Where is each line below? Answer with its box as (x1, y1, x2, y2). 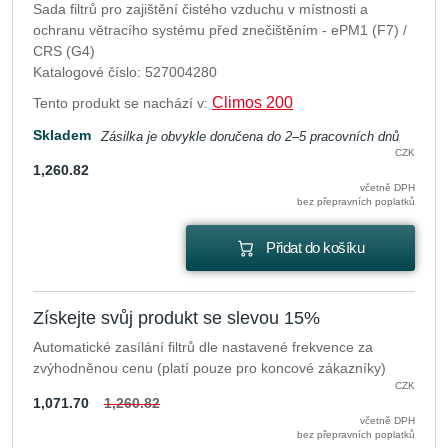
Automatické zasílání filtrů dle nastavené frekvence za (33, 339, 373, 356)
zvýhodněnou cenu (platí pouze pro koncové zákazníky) (33, 360, 386, 377)
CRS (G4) (33, 43, 95, 60)
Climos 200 (212, 94, 293, 112)
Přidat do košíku (266, 239, 365, 257)
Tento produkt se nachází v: (33, 95, 212, 112)
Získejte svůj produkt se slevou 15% (33, 308, 320, 329)
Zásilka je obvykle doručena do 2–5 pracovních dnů (101, 128, 399, 144)
